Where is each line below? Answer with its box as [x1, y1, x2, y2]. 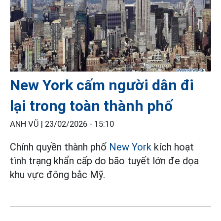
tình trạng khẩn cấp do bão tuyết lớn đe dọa [10, 154, 199, 167]
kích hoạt [151, 141, 194, 153]
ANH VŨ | [10, 119, 45, 129]
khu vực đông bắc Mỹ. [10, 168, 105, 181]
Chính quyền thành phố [10, 141, 109, 153]
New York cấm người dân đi [10, 76, 194, 94]
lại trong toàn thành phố [10, 97, 173, 114]
